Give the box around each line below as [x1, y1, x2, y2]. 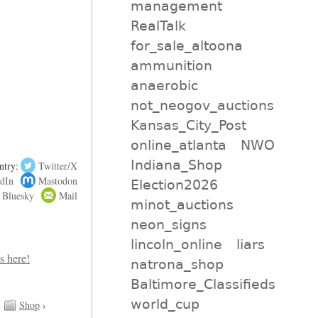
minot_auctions [130, 196, 234, 212]
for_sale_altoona [130, 37, 243, 53]
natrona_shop [130, 256, 224, 272]
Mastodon [38, 173, 77, 187]
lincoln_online [130, 236, 222, 252]
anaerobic [130, 77, 198, 93]
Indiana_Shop [130, 156, 222, 172]
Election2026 [130, 176, 218, 192]
